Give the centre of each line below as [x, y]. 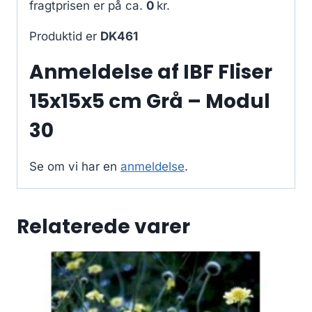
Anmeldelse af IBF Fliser [151, 72]
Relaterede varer [103, 227]
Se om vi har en [75, 167]
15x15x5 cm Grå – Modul [150, 102]
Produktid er [65, 37]
